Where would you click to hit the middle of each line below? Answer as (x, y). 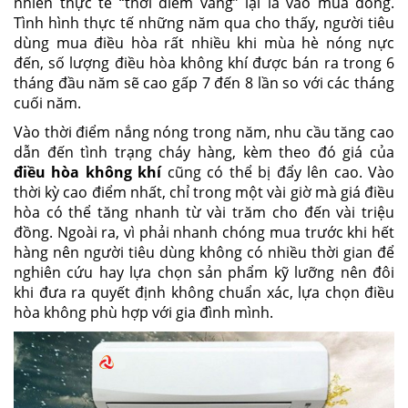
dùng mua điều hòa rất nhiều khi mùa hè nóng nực (204, 43)
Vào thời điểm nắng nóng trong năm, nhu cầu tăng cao (204, 132)
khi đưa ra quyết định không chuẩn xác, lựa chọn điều (204, 292)
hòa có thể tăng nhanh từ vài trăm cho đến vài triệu (204, 212)
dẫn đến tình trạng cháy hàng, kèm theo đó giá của (204, 152)
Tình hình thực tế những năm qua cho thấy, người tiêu (204, 23)
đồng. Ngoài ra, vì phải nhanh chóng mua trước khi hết (204, 232)
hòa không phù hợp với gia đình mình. (143, 312)
